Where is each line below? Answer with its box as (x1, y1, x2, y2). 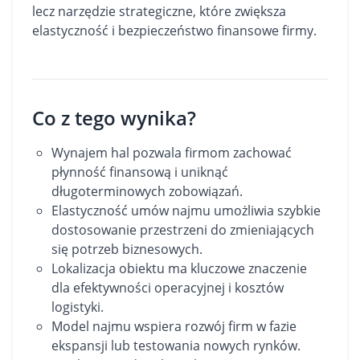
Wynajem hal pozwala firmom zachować (51, 144, 292, 162)
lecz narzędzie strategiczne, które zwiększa (32, 2, 286, 20)
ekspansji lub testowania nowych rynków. (51, 337, 301, 354)
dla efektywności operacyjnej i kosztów (51, 279, 284, 297)
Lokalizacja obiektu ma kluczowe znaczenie (51, 260, 307, 277)
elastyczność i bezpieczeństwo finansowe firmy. (32, 22, 317, 39)
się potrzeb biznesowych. (51, 240, 202, 258)
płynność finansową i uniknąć (51, 163, 228, 181)
